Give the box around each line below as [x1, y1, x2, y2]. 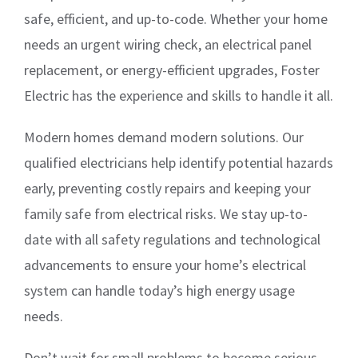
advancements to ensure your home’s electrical [24, 255, 306, 274]
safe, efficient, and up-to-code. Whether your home [24, 9, 328, 28]
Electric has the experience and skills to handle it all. [24, 86, 333, 105]
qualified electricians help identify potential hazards [24, 153, 333, 172]
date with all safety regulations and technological [24, 229, 320, 249]
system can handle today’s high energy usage [24, 280, 295, 300]
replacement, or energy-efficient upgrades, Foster [24, 60, 320, 79]
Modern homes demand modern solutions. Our [24, 127, 304, 146]
